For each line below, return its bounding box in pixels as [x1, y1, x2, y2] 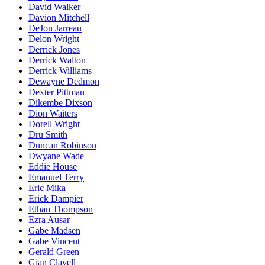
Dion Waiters [28, 108, 77, 118]
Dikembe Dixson [28, 97, 92, 108]
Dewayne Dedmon [28, 76, 99, 86]
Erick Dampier [28, 193, 83, 203]
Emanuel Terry [28, 172, 84, 182]
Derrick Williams [28, 65, 92, 76]
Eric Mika [28, 182, 66, 193]
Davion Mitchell [28, 12, 89, 22]
